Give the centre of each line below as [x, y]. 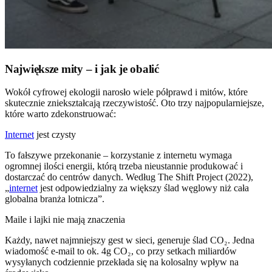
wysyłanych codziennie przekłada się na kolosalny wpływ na [122, 262]
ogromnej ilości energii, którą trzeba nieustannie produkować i [124, 166]
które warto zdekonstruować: [60, 114]
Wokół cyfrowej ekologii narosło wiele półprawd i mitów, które [126, 92]
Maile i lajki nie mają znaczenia [65, 220]
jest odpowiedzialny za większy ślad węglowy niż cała [143, 188]
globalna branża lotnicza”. [55, 199]
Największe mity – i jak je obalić [82, 69]
